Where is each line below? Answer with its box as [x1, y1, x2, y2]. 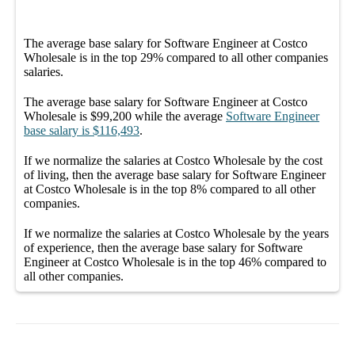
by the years [265, 226, 329, 240]
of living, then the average [24, 167, 157, 181]
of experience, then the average [24, 240, 182, 254]
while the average [132, 109, 223, 123]
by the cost [265, 153, 323, 167]
